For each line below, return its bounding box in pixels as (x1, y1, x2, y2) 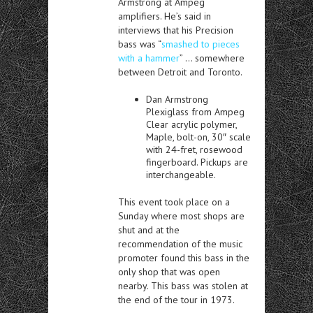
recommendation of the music (118, 238, 242, 250)
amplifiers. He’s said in (118, 10, 211, 22)
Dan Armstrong (146, 93, 208, 105)
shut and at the (118, 224, 180, 236)
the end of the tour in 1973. (118, 293, 235, 306)
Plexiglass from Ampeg (146, 105, 245, 118)
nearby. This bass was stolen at (118, 279, 248, 292)
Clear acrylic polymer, (146, 118, 237, 131)
